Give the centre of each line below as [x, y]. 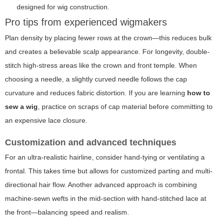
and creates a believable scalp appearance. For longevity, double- [107, 52]
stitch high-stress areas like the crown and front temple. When [101, 66]
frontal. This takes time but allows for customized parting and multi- [109, 171]
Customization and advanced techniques [91, 143]
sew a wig [21, 107]
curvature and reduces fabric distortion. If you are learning [96, 93]
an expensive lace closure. [46, 121]
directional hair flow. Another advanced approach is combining [101, 185]
